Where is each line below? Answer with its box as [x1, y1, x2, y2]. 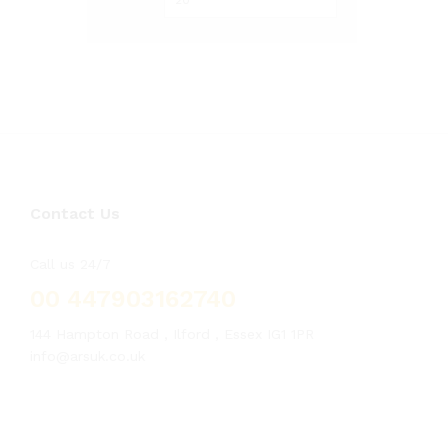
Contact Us [30, 204, 120, 223]
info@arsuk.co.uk [30, 348, 145, 364]
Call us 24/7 [30, 256, 111, 272]
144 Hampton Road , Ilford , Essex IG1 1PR [30, 326, 314, 342]
